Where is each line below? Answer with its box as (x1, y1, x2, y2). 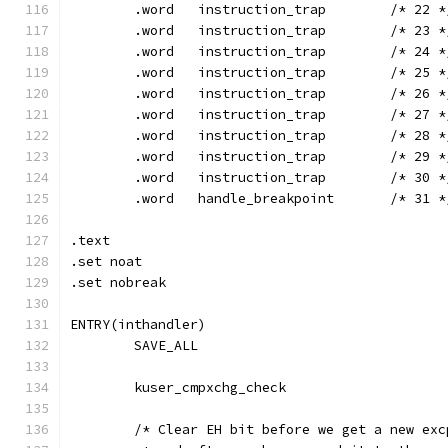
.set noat (70, 253, 142, 270)
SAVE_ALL (134, 337, 198, 354)
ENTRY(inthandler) (70, 316, 206, 333)
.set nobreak (70, 274, 166, 291)
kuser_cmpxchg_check (134, 379, 286, 396)
